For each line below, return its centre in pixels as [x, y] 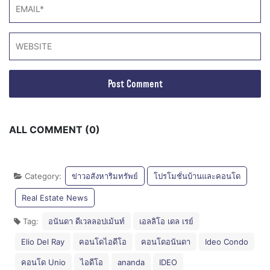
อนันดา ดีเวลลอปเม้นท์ [86, 221]
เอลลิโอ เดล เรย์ [166, 221]
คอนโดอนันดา [166, 242]
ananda [131, 262]
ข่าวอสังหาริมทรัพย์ [105, 176]
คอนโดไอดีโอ [103, 242]
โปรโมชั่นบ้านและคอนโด [197, 176]
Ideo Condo [227, 242]
